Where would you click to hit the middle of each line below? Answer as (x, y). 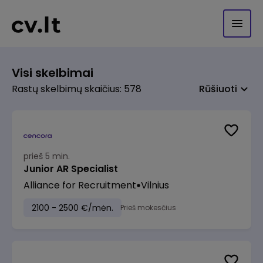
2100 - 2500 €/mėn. (73, 208)
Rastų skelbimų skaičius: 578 (77, 89)
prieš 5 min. (47, 156)
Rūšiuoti (218, 89)
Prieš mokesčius (148, 208)
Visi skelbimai (53, 73)
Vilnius (155, 185)
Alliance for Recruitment (80, 185)
